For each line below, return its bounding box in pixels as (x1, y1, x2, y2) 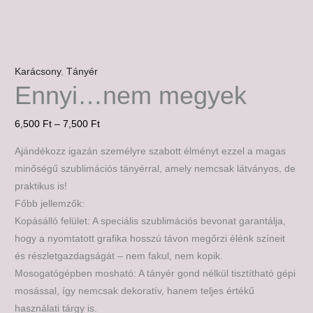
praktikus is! (15, 180, 68, 191)
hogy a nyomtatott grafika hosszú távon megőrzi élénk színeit (15, 233, 286, 244)
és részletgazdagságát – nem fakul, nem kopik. (15, 250, 224, 261)
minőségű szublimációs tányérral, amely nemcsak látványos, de (15, 163, 296, 174)
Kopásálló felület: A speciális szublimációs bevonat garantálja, (15, 215, 286, 226)
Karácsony (15, 66, 61, 77)
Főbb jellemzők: (15, 198, 85, 209)
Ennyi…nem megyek (15, 81, 247, 110)
